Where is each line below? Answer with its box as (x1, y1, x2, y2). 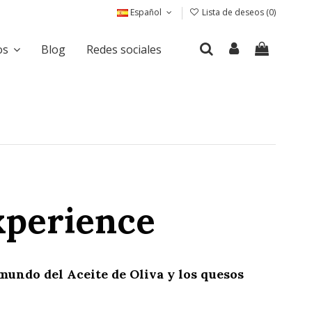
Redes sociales (86, 41, 162, 57)
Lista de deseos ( (200, 6, 269, 18)
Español (128, 6, 164, 18)
